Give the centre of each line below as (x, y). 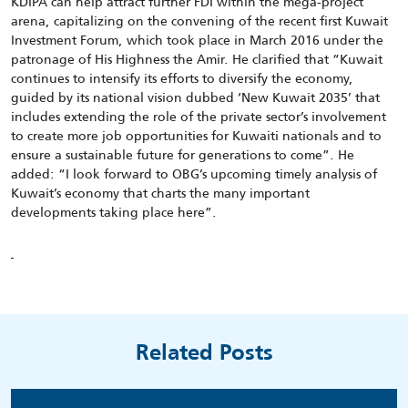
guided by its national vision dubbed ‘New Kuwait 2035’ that (195, 97)
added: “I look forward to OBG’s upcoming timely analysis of (194, 174)
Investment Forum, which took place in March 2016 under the (197, 40)
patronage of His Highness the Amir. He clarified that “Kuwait (197, 59)
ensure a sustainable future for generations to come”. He (183, 155)
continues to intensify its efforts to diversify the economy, (182, 78)
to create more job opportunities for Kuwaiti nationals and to (196, 136)
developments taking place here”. (114, 212)
